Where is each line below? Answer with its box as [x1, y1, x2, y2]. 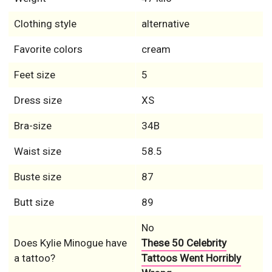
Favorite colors [13, 43, 83, 55]
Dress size [13, 94, 62, 106]
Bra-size [13, 120, 52, 132]
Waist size [13, 145, 61, 157]
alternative [141, 18, 189, 30]
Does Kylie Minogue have [13, 237, 127, 249]
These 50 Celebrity [141, 237, 226, 249]
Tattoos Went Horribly [141, 252, 241, 264]
